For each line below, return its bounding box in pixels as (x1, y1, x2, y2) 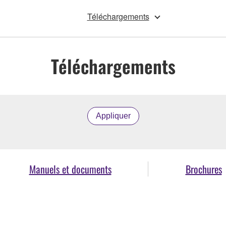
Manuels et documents (29, 161, 111, 177)
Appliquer (95, 111, 131, 120)
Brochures (185, 161, 222, 177)
